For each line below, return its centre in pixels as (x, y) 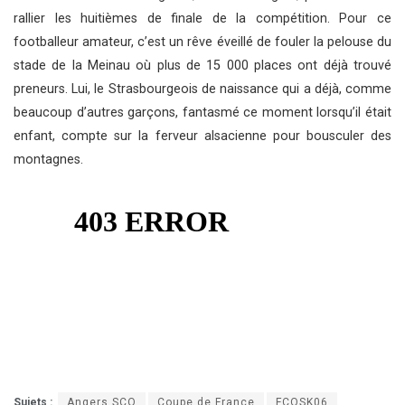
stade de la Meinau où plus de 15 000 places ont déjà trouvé (202, 66)
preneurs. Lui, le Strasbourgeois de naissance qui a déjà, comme (202, 89)
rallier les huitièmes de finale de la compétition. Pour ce (202, 19)
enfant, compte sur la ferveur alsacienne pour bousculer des (202, 137)
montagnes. (48, 160)
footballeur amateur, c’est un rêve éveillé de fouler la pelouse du (202, 42)
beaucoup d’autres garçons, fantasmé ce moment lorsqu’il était (202, 113)
